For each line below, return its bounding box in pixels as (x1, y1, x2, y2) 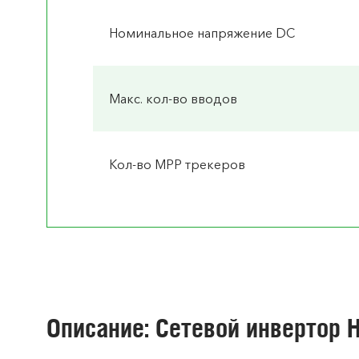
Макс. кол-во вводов (109, 91, 238, 107)
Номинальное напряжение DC (109, 25, 296, 42)
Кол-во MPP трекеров (109, 156, 246, 173)
